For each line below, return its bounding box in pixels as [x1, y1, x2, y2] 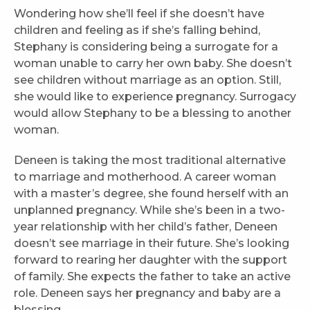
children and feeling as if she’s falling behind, [14, 24, 260, 37]
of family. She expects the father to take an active [14, 270, 291, 284]
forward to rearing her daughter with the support [14, 253, 287, 267]
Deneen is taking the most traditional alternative [14, 154, 286, 167]
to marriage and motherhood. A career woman [14, 170, 276, 184]
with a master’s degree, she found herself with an [14, 187, 289, 201]
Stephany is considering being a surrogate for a [14, 40, 278, 54]
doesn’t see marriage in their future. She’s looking [14, 237, 289, 250]
